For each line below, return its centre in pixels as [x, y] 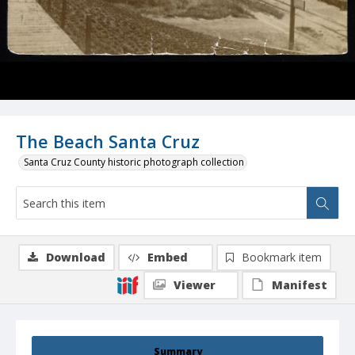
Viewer [195, 285]
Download [76, 258]
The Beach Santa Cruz [108, 142]
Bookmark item [282, 258]
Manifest [300, 285]
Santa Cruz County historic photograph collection [134, 162]
